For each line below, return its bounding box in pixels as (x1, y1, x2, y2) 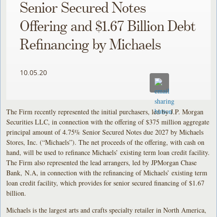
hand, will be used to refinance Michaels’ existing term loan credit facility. (6, 147, 210, 157)
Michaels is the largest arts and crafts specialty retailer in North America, (6, 205, 207, 215)
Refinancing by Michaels (20, 37, 162, 53)
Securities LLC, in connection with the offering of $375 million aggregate (6, 117, 210, 126)
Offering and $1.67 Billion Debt (20, 19, 196, 35)
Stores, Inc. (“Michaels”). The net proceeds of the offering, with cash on (6, 137, 205, 147)
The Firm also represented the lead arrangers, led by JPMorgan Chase (6, 157, 197, 167)
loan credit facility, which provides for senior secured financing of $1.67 (6, 178, 205, 187)
